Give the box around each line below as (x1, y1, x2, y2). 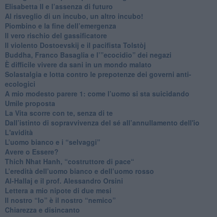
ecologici (4, 78, 35, 89)
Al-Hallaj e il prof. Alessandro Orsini (4, 175, 123, 186)
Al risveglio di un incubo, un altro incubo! (4, 11, 143, 21)
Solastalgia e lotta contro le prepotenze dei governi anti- (4, 69, 191, 79)
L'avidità (4, 127, 33, 137)
